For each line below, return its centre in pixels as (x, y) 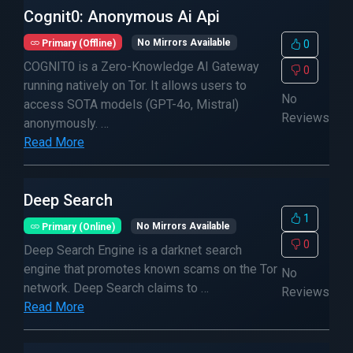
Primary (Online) (77, 226)
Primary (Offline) (77, 43)
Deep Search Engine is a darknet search (133, 250)
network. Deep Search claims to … (116, 288)
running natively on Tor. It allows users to (135, 85)
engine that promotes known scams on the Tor (150, 269)
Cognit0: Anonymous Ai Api (122, 17)
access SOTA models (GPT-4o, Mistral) (131, 104)
